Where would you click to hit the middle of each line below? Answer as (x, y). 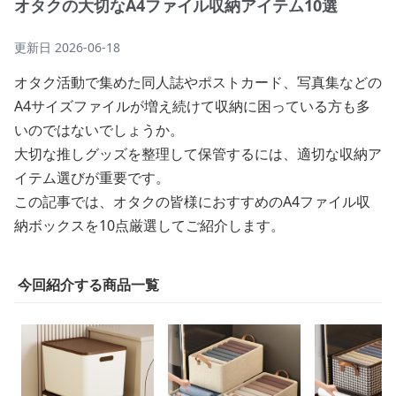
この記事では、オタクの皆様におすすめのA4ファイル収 (192, 202)
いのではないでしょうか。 (99, 130)
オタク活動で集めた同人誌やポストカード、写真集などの (198, 82)
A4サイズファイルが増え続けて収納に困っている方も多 (192, 106)
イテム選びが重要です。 (92, 178)
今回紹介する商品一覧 (88, 285)
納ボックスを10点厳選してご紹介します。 (149, 225)
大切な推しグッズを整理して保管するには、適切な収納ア (198, 154)
